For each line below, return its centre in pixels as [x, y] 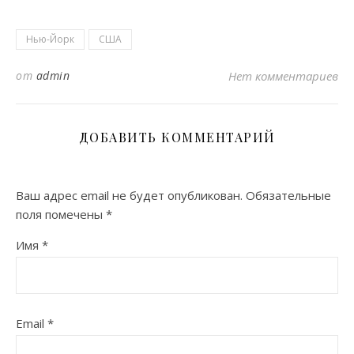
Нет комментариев [283, 75]
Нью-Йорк [50, 39]
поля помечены [61, 214]
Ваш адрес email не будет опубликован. [129, 195]
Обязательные [288, 195]
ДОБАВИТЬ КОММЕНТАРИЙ [177, 137]
